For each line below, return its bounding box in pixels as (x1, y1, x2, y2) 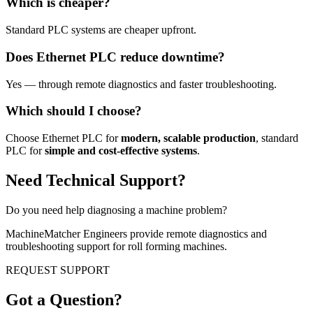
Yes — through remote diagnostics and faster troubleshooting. (6, 78, 277, 90)
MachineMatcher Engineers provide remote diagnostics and (6, 227, 267, 240)
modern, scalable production (121, 131, 256, 144)
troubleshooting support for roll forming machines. (6, 240, 227, 252)
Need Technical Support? (6, 170, 186, 189)
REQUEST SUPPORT (6, 263, 110, 276)
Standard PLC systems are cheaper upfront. (6, 24, 196, 36)
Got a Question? (6, 290, 122, 309)
